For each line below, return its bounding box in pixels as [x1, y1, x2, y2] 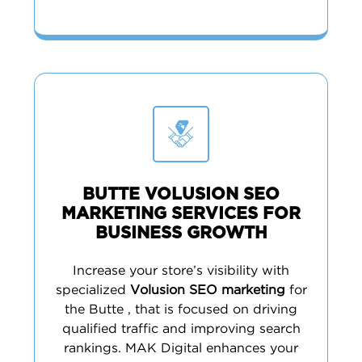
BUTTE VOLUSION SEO [82, 186, 280, 203]
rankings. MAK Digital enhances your [64, 343, 298, 355]
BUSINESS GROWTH [95, 225, 267, 242]
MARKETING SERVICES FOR [61, 205, 301, 222]
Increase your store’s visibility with [73, 265, 289, 277]
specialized [55, 284, 130, 297]
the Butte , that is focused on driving [65, 304, 297, 316]
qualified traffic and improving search [61, 323, 301, 335]
